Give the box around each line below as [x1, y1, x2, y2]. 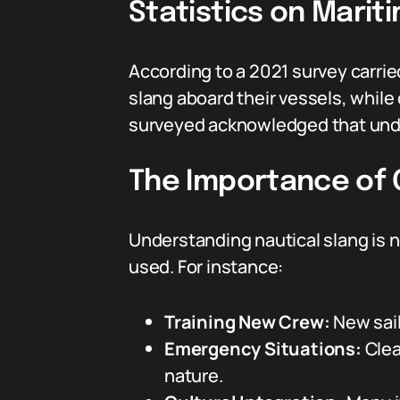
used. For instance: [129, 254, 284, 279]
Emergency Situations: [164, 337, 362, 361]
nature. [164, 363, 223, 387]
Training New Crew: [164, 310, 330, 334]
